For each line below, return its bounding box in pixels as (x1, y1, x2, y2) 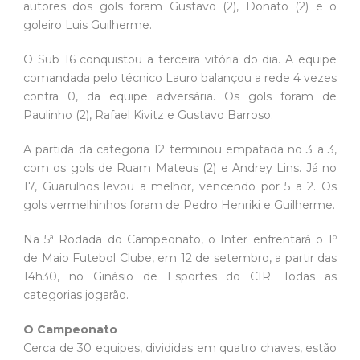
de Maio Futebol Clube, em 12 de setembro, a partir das (23, 251, 337, 266)
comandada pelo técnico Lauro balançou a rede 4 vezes (23, 71, 337, 86)
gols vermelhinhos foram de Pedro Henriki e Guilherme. (23, 198, 335, 213)
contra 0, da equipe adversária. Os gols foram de (23, 89, 337, 104)
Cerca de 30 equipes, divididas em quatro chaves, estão (23, 341, 337, 356)
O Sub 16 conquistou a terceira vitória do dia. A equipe (23, 52, 337, 67)
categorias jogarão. (23, 288, 129, 303)
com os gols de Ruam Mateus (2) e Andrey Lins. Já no (23, 161, 337, 176)
